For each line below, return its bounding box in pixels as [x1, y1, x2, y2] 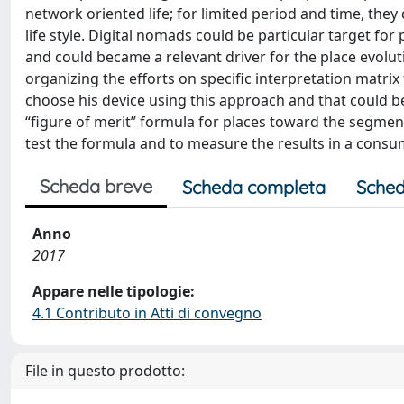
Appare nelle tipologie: [32, 281, 195, 301]
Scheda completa [182, 176, 326, 198]
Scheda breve [40, 175, 152, 197]
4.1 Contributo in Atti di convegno [32, 303, 262, 323]
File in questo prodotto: [25, 361, 185, 381]
